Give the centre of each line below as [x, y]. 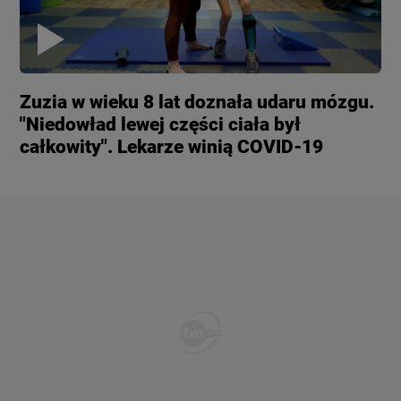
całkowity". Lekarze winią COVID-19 [172, 147]
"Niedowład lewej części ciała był [161, 125]
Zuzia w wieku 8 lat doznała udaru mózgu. [197, 102]
